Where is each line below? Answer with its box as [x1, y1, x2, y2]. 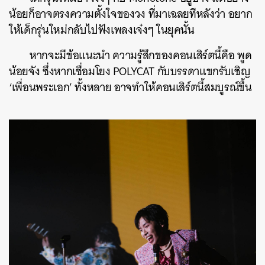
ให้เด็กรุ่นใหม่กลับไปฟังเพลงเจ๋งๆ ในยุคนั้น [9, 20, 195, 40]
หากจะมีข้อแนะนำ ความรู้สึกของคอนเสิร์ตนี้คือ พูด [30, 45, 252, 65]
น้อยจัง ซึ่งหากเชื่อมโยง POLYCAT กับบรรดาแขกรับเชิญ [9, 61, 251, 81]
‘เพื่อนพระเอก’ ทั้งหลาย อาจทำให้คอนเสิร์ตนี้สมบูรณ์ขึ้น [9, 77, 252, 97]
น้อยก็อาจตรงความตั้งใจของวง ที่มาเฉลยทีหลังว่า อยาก [9, 4, 253, 24]
